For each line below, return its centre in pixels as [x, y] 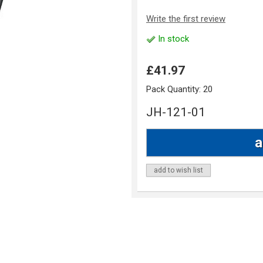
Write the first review [186, 19]
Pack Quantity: [175, 90]
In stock [172, 39]
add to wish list [178, 171]
